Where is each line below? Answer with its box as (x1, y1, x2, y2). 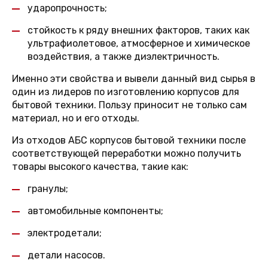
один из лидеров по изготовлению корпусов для (12, 86, 239, 98)
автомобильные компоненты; (28, 205, 163, 217)
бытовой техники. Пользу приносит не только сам (12, 99, 247, 111)
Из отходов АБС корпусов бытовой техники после (12, 135, 246, 146)
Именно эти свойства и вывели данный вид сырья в (12, 73, 255, 84)
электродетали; (28, 227, 102, 239)
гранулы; (28, 183, 68, 194)
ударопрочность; (28, 2, 107, 14)
